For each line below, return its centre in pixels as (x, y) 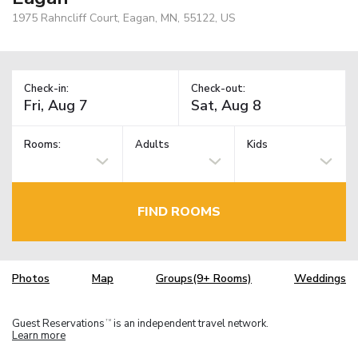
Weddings (320, 279)
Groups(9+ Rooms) (204, 279)
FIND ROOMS (179, 211)
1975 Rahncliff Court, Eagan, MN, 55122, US (124, 18)
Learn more (39, 335)
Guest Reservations (58, 323)
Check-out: (218, 88)
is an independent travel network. (190, 323)
